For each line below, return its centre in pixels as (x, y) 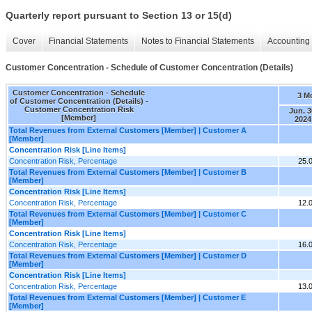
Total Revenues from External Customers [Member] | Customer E (127, 297)
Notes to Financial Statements (198, 41)
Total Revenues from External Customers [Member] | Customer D (128, 255)
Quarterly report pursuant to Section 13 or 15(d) (119, 16)
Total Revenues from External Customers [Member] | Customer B (128, 172)
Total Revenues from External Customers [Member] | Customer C (128, 213)
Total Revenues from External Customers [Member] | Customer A (128, 130)
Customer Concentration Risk (79, 109)
